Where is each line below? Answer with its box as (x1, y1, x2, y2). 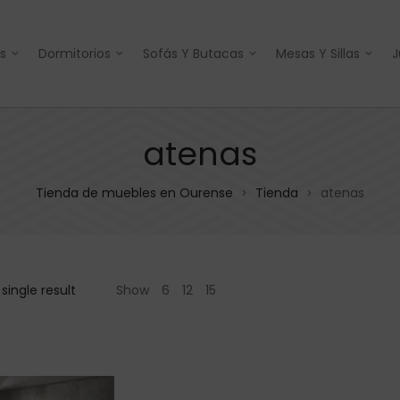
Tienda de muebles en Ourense (36, 184, 233, 202)
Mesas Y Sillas (276, 45, 360, 62)
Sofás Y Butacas (143, 45, 244, 62)
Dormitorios (38, 45, 111, 62)
